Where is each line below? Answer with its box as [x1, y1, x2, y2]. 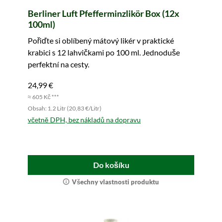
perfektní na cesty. [28, 59, 89, 69]
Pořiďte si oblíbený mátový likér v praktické [28, 36, 174, 46]
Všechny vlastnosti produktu [72, 178, 159, 186]
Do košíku [93, 160, 129, 170]
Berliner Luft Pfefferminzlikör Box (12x [28, 8, 179, 19]
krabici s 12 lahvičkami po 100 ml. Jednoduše [28, 48, 180, 57]
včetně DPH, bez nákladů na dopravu [28, 115, 141, 124]
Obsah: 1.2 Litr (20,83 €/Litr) [28, 105, 102, 112]
